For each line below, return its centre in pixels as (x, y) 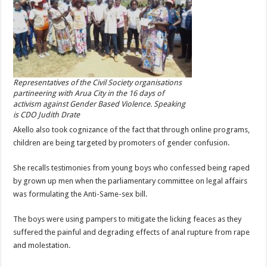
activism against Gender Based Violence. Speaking (100, 104)
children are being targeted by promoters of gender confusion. (122, 143)
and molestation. (42, 245)
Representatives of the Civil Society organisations (98, 83)
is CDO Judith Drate (47, 115)
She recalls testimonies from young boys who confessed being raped (132, 168)
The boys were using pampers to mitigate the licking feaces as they (128, 219)
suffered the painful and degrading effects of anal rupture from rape (132, 232)
